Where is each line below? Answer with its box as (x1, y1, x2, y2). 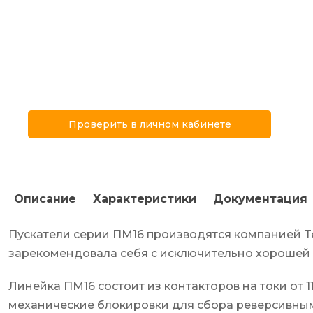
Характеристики (93, 192, 196, 205)
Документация (213, 192, 307, 205)
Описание (14, 192, 76, 205)
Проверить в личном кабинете (68, 118, 231, 131)
